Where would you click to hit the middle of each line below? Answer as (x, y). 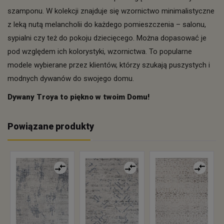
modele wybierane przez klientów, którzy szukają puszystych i (109, 65)
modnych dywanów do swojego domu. (71, 78)
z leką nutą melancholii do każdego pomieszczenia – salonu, (107, 24)
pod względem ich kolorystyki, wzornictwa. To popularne (100, 51)
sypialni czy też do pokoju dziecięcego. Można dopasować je (107, 38)
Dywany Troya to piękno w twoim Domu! (78, 97)
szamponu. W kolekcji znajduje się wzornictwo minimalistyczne (111, 11)
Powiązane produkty (51, 126)
